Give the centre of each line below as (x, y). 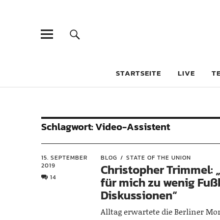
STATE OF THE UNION (159, 158)
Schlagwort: (68, 127)
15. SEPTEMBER (64, 158)
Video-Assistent (133, 127)
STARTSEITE (138, 73)
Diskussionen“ (139, 195)
